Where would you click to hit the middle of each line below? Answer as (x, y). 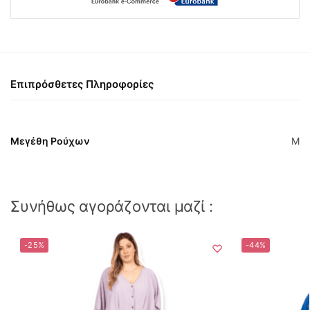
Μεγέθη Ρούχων (50, 141)
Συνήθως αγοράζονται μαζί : (112, 207)
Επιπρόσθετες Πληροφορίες (82, 84)
